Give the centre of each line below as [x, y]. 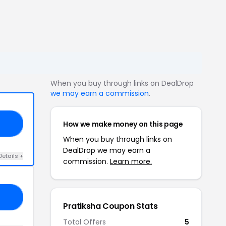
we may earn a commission [100, 93]
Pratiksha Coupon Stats [110, 206]
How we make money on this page [123, 124]
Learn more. [131, 161]
